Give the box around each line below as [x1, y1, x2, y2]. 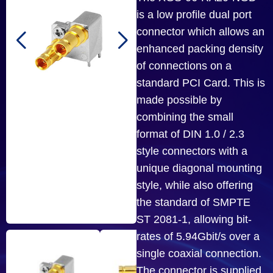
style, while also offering [136, 179, 253, 191]
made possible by [136, 93, 222, 106]
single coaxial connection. [136, 247, 261, 260]
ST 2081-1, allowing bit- [136, 213, 252, 225]
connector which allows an [136, 25, 264, 38]
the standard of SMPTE [136, 196, 250, 208]
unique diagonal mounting [136, 161, 262, 174]
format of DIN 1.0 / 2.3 [136, 127, 244, 140]
